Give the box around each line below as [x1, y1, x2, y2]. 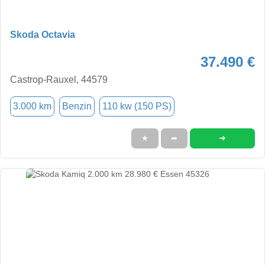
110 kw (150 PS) [102, 101, 172, 111]
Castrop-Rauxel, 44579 [10, 74, 108, 85]
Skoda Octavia [10, 29, 75, 40]
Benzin [62, 101, 92, 111]
